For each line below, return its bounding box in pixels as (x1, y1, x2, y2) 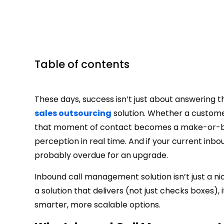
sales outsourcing (34, 107, 111, 119)
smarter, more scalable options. (34, 199, 160, 211)
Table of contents (34, 57, 129, 72)
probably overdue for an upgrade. (34, 149, 168, 161)
